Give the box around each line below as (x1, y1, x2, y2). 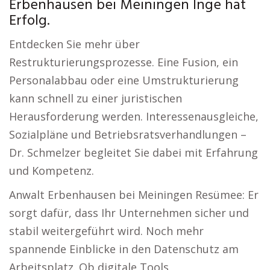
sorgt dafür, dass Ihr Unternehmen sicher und (9, 206, 249, 220)
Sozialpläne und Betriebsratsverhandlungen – (9, 127, 246, 142)
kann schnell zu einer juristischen (9, 91, 182, 105)
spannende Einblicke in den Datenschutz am (9, 242, 239, 256)
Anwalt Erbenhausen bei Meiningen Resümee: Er (9, 187, 259, 202)
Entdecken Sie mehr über (9, 37, 140, 51)
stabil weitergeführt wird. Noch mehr (9, 224, 204, 238)
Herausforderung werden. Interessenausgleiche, (9, 109, 259, 124)
